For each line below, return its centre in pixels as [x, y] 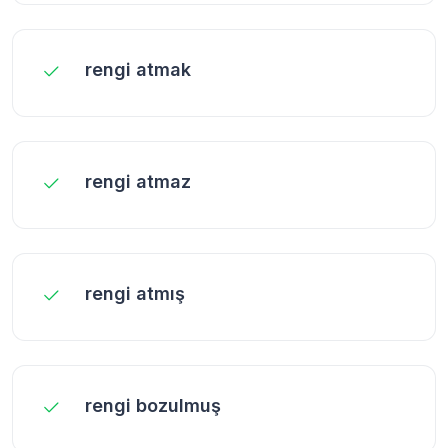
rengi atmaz [138, 181]
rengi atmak [138, 69]
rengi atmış [135, 293]
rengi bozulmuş [153, 405]
